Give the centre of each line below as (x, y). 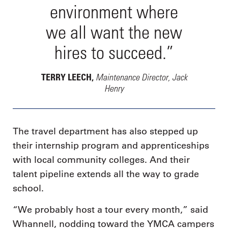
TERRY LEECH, (68, 77)
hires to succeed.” (114, 52)
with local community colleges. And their (101, 160)
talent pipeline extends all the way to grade (106, 174)
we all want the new (114, 32)
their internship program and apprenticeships (111, 146)
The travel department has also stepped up (105, 132)
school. (28, 189)
